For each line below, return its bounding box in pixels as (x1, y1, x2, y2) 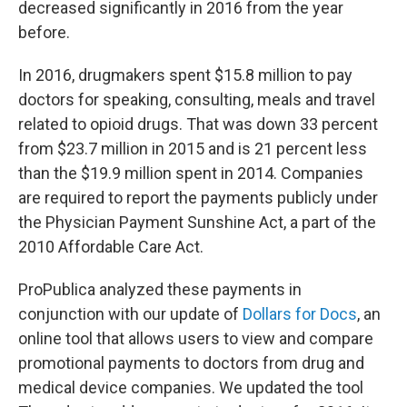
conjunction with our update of (18, 304, 243, 323)
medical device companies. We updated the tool (18, 378, 363, 397)
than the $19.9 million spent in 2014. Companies (18, 164, 363, 183)
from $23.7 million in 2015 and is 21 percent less (18, 139, 367, 158)
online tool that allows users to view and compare (18, 329, 373, 348)
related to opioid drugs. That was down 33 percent (18, 114, 378, 134)
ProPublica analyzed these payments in (18, 280, 302, 299)
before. (18, 23, 70, 42)
